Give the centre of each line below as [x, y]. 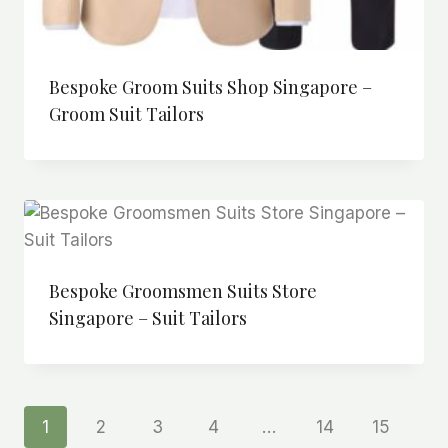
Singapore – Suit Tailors [147, 317]
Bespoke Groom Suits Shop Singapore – [210, 86]
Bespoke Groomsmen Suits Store [182, 290]
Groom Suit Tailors [126, 113]
